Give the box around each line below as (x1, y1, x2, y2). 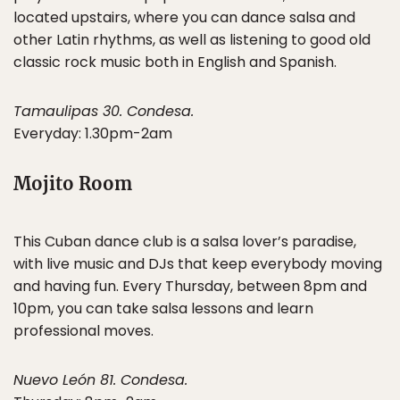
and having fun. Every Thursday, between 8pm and (13, 276, 367, 296)
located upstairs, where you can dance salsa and (13, 7, 355, 28)
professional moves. (13, 321, 154, 341)
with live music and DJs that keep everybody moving (13, 254, 382, 274)
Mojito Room (13, 172, 132, 195)
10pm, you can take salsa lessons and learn (13, 298, 313, 319)
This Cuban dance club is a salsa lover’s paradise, (13, 231, 356, 252)
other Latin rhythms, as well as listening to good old (13, 29, 371, 50)
